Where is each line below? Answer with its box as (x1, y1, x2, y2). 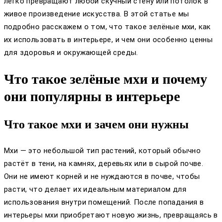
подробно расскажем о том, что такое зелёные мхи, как (4, 22, 211, 31)
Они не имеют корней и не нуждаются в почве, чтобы (4, 172, 200, 181)
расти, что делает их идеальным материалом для (4, 185, 186, 194)
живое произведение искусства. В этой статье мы (4, 9, 189, 18)
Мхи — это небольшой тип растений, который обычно (4, 146, 201, 156)
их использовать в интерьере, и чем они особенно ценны (4, 35, 213, 44)
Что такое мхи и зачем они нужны (4, 118, 189, 131)
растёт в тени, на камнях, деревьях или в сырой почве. (4, 159, 204, 168)
